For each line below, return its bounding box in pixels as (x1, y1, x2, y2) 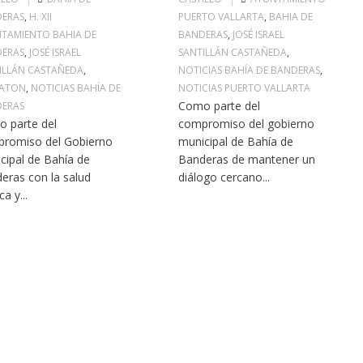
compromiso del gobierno (178, 116, 315, 131)
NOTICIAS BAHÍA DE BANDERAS (178, 63, 321, 77)
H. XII (29, 10, 53, 23)
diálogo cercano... (178, 169, 271, 185)
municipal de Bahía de (178, 134, 294, 149)
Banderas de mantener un (178, 152, 316, 167)
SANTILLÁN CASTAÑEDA (178, 45, 288, 59)
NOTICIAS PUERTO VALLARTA (178, 81, 311, 95)
